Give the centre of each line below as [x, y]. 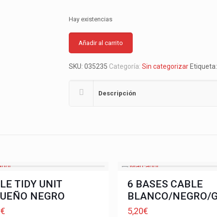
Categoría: [126, 66]
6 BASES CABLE [165, 184]
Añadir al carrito [101, 43]
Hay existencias [91, 19]
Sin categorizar [165, 66]
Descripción [117, 93]
